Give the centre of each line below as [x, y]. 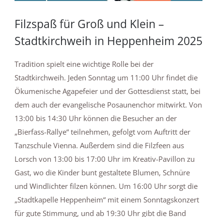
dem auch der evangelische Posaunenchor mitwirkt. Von [108, 105]
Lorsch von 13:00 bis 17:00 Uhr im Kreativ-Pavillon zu [105, 159]
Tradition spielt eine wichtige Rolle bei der [84, 64]
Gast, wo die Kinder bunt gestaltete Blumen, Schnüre [102, 173]
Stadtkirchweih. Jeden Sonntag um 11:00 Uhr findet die [106, 78]
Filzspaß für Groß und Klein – [89, 24]
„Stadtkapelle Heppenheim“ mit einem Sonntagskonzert [107, 200]
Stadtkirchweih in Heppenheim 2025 [108, 41]
